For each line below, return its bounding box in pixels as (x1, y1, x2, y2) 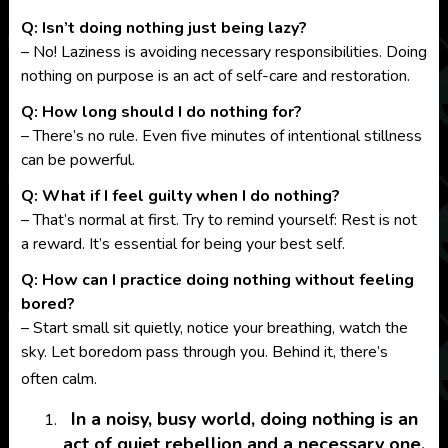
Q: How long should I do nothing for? (20, 101, 302, 124)
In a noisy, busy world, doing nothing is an (70, 407, 418, 432)
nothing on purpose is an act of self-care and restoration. (20, 65, 410, 88)
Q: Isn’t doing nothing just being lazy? (20, 17, 307, 40)
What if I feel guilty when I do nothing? (41, 185, 340, 208)
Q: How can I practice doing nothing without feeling (20, 269, 414, 292)
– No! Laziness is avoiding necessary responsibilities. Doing (20, 41, 427, 64)
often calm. (20, 368, 97, 391)
